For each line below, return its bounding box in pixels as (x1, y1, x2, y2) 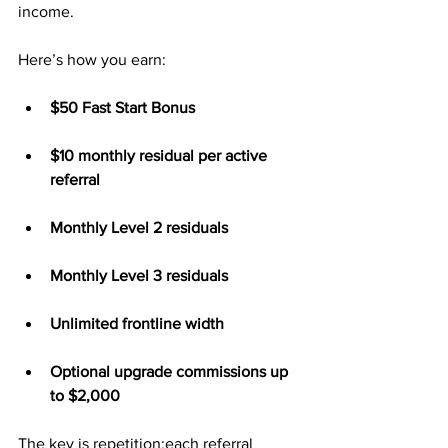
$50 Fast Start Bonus (50, 99, 195, 116)
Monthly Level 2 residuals (50, 219, 228, 236)
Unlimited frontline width (50, 315, 224, 332)
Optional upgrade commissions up (50, 363, 292, 380)
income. (18, 3, 74, 20)
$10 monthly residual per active (50, 147, 271, 164)
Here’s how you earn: (18, 51, 166, 68)
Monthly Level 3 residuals (50, 267, 228, 284)
